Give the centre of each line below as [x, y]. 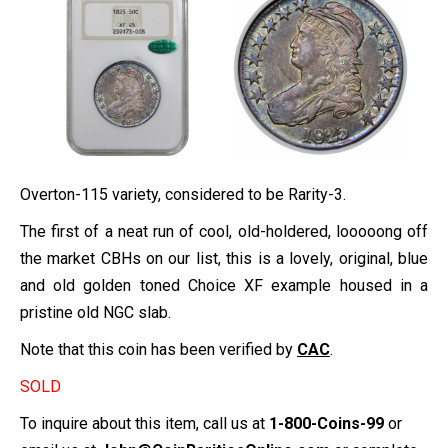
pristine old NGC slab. [95, 312]
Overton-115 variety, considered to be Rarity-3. [183, 194]
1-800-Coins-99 [326, 423]
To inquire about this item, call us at [144, 423]
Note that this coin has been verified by [158, 349]
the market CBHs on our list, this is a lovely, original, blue [224, 258]
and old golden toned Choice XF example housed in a [224, 285]
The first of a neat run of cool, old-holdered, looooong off [224, 231]
